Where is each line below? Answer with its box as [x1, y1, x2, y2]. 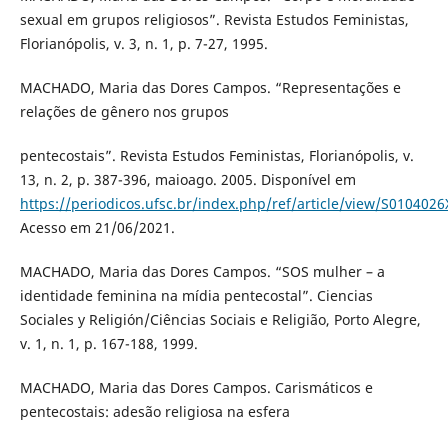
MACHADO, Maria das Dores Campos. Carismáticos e [19, 378, 373, 398]
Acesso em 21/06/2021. [19, 218, 175, 238]
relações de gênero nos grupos [19, 102, 229, 122]
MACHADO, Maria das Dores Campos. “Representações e [19, 78, 401, 98]
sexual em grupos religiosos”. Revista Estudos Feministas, [19, 10, 409, 30]
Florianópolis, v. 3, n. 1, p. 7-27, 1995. [19, 34, 268, 54]
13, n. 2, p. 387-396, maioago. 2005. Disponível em [19, 170, 356, 190]
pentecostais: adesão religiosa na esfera [19, 402, 290, 422]
